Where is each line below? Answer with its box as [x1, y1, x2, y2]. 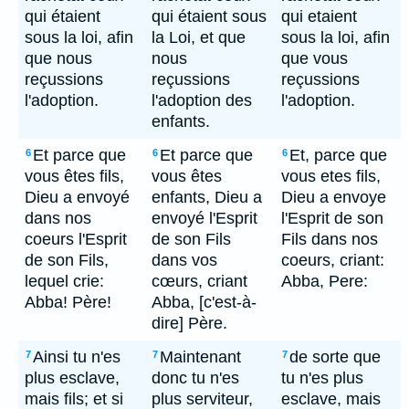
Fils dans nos [281, 230, 378, 248]
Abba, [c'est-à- [152, 293, 257, 311]
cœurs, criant [152, 272, 247, 290]
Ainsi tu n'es [33, 348, 121, 366]
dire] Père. [152, 314, 227, 332]
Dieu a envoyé [25, 188, 130, 206]
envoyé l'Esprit [152, 209, 257, 227]
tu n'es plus [281, 369, 363, 387]
